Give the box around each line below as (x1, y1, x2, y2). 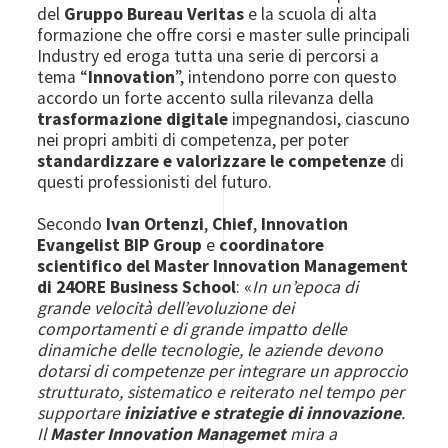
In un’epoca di (252, 275, 359, 298)
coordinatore (219, 233, 325, 256)
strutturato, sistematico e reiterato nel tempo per (37, 380, 405, 403)
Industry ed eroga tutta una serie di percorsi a (37, 44, 380, 67)
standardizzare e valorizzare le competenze (37, 149, 387, 172)
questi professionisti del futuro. (37, 170, 273, 193)
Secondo (37, 212, 107, 235)
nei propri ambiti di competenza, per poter (37, 128, 350, 151)
